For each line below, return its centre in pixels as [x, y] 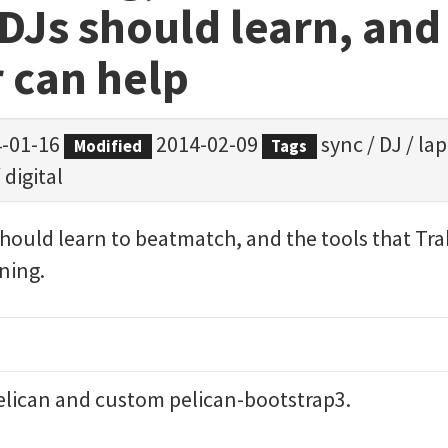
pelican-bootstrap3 [257, 399]
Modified [107, 146]
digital [34, 176]
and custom [110, 399]
